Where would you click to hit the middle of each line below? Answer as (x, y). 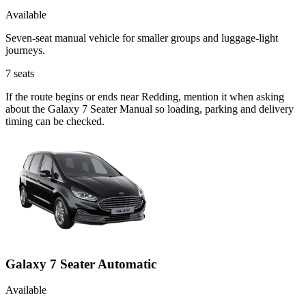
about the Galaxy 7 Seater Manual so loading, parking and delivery (150, 109)
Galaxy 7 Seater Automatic (81, 264)
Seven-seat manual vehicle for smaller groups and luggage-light (142, 38)
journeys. (25, 50)
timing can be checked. (55, 121)
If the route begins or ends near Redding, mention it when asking (145, 96)
